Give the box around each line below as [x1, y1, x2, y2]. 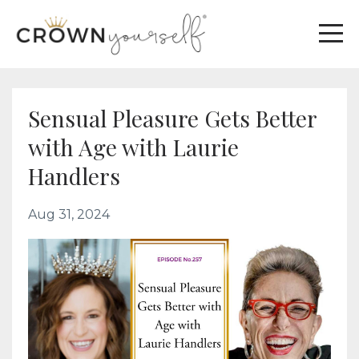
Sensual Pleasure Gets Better [28, 103, 317, 133]
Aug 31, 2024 [28, 207, 110, 222]
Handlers [28, 161, 120, 191]
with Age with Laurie [28, 132, 239, 162]
